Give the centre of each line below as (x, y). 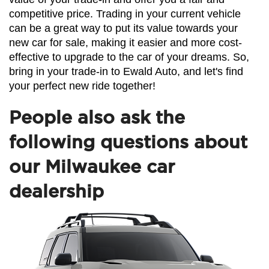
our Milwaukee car (92, 167)
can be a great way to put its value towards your (123, 28)
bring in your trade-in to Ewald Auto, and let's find (126, 71)
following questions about (128, 142)
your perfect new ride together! (82, 86)
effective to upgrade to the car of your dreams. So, (129, 57)
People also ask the (97, 117)
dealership (56, 191)
